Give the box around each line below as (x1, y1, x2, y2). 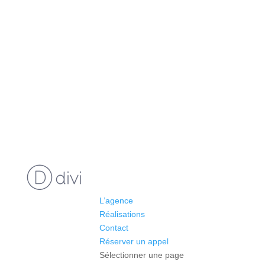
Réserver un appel (99, 237, 169, 246)
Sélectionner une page (99, 250, 184, 260)
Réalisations (99, 209, 145, 219)
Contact (99, 223, 128, 232)
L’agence (99, 196, 133, 205)
